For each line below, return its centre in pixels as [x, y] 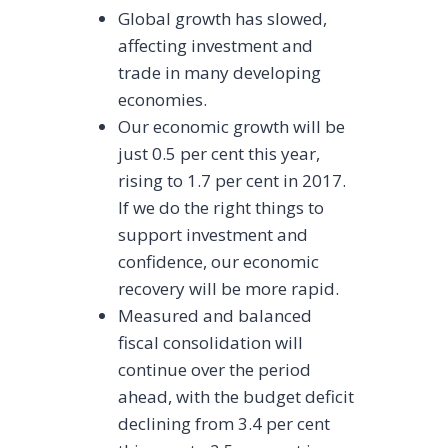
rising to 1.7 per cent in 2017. [232, 181]
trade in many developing [220, 73]
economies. [163, 100]
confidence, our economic [219, 262]
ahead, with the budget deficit [236, 397]
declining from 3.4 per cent [224, 424]
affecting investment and [216, 46]
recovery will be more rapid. [229, 289]
